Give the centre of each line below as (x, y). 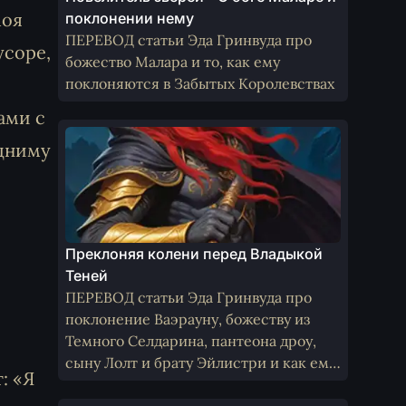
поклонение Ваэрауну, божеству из (188, 319)
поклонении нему (130, 18)
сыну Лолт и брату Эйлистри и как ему (168, 362)
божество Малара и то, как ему (173, 62)
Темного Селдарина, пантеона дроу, (191, 341)
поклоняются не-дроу (143, 384)
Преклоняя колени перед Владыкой (194, 254)
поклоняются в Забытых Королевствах (200, 83)
